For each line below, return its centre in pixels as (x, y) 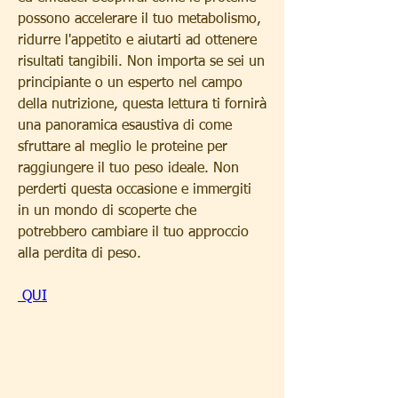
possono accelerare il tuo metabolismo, (139, 19)
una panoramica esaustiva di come (125, 126)
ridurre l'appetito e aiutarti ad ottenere (137, 40)
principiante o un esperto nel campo (130, 83)
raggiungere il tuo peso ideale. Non (128, 168)
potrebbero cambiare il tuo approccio (133, 232)
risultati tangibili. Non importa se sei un (141, 62)
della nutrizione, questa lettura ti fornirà (142, 104)
